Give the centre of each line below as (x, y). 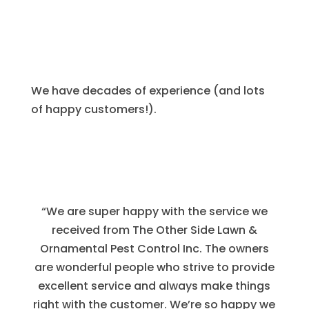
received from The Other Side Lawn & (154, 230)
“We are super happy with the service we (154, 211)
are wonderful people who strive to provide (154, 267)
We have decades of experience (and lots (148, 90)
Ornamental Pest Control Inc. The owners (154, 248)
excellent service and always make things (154, 286)
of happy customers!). (93, 109)
